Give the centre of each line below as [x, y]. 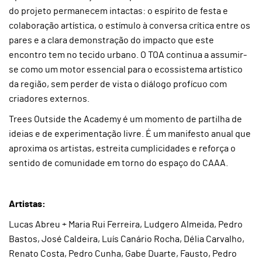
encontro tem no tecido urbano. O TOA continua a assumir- [128, 55]
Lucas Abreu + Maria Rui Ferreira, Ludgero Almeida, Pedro [126, 225]
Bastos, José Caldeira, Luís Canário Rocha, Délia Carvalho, [127, 239]
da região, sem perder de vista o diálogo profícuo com [118, 84]
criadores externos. [49, 99]
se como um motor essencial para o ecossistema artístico [126, 70]
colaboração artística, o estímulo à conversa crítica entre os [130, 26]
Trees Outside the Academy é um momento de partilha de [125, 119]
